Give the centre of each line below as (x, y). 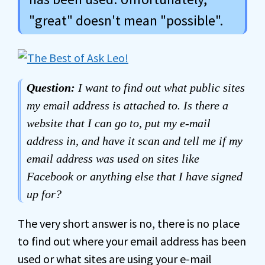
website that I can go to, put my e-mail (119, 123)
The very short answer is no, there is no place (129, 223)
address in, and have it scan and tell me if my (135, 141)
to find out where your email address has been (132, 241)
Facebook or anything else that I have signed (135, 176)
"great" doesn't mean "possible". (126, 20)
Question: (51, 88)
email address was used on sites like (113, 159)
